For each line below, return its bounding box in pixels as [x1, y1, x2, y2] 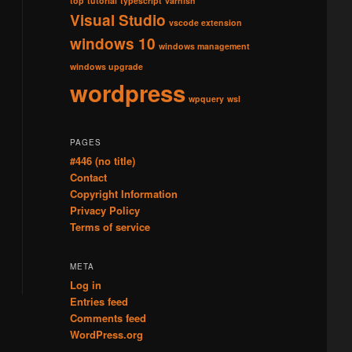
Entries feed [69, 293, 128, 309]
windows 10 [69, 32, 156, 54]
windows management [158, 39, 250, 52]
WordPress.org [69, 326, 143, 342]
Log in [69, 277, 101, 292]
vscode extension [168, 16, 242, 28]
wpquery [188, 92, 224, 104]
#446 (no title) [69, 153, 135, 169]
